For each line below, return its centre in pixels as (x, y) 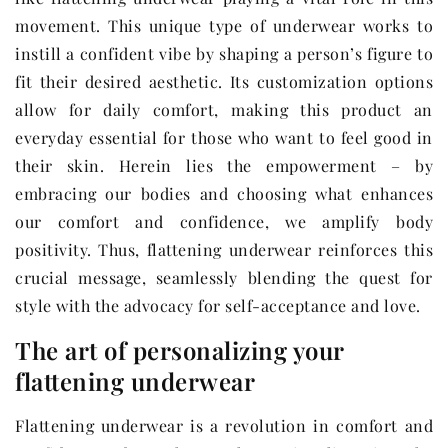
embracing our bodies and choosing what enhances (224, 194)
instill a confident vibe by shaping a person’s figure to (224, 54)
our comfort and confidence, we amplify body (224, 222)
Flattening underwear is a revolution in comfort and (224, 426)
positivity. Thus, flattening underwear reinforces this (224, 250)
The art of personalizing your (179, 350)
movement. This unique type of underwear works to (224, 26)
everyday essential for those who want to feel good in (224, 138)
